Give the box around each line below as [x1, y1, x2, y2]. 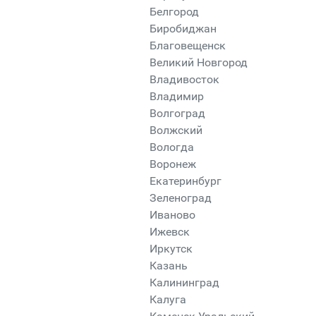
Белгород [150, 5, 199, 18]
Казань [150, 259, 188, 272]
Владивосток [150, 73, 219, 86]
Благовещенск [150, 39, 226, 52]
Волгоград [150, 107, 205, 120]
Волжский [150, 123, 202, 137]
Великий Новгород [150, 56, 248, 69]
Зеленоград [150, 191, 212, 205]
